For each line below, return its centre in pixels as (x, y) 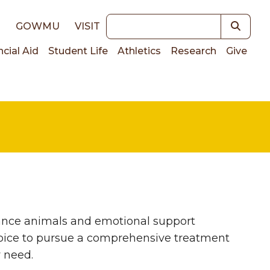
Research (193, 51)
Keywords (132, 22)
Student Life (78, 51)
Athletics (139, 51)
